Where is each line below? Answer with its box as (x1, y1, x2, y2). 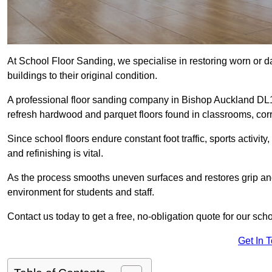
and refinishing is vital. (7, 148, 103, 159)
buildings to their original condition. (7, 70, 157, 81)
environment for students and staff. (7, 187, 154, 198)
